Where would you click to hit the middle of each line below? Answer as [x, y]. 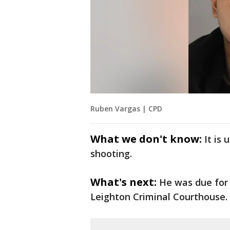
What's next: [123, 182]
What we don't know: [146, 139]
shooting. [111, 154]
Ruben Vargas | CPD [126, 109]
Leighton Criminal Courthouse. [159, 197]
